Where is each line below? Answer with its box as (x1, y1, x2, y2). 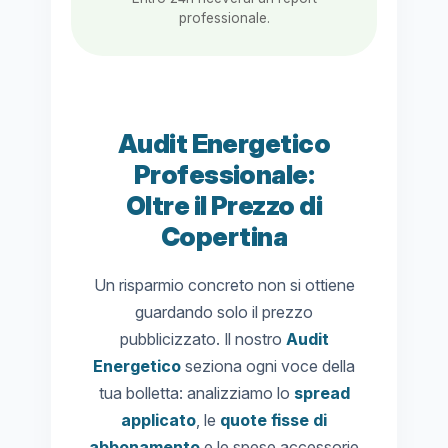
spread (293, 383, 350, 404)
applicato (121, 410, 196, 431)
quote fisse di (220, 410, 327, 431)
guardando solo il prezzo (135, 302, 313, 323)
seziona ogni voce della (181, 356, 355, 377)
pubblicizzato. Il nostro (119, 329, 286, 350)
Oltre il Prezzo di (125, 190, 323, 222)
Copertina (160, 221, 288, 253)
